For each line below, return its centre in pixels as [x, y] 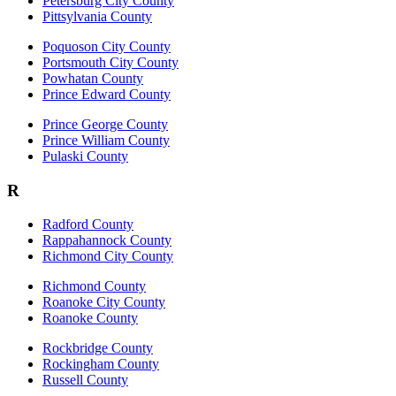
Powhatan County [93, 78]
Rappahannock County [107, 240]
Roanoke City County [104, 302]
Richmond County [94, 286]
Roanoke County [90, 318]
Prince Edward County [107, 94]
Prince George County [105, 124]
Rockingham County [101, 364]
